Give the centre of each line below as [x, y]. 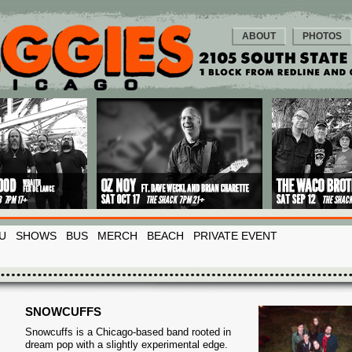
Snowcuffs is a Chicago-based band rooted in [128, 332]
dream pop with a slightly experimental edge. [126, 345]
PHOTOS [322, 36]
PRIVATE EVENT [235, 236]
